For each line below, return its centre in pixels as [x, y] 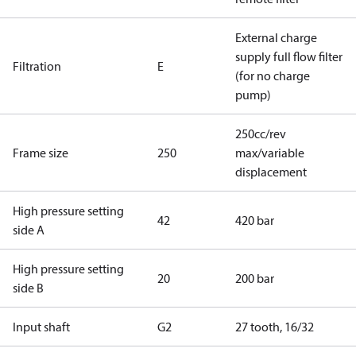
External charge [276, 37]
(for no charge [273, 75]
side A [29, 230]
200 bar [255, 278]
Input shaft [41, 327]
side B [28, 288]
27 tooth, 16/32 [275, 327]
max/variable [270, 153]
